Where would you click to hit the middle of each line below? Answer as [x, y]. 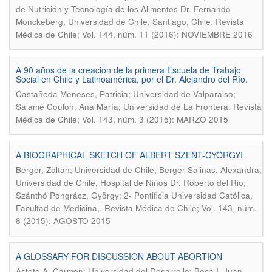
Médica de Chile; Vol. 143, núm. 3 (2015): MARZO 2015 [122, 119]
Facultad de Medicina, [58, 208]
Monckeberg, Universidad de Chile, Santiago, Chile [113, 22]
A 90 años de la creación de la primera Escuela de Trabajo [128, 70]
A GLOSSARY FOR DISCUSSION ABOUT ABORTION [119, 256]
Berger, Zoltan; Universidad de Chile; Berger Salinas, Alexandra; [139, 170]
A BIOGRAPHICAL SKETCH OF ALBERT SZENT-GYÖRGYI [129, 155]
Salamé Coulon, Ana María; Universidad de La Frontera [122, 107]
